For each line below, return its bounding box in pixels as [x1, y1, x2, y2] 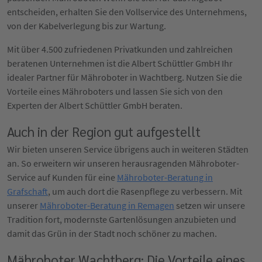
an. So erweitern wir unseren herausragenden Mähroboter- [7, 157, 239, 169]
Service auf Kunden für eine [7, 171, 117, 183]
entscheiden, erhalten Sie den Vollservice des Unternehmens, [7, 5, 247, 18]
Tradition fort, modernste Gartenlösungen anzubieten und [7, 213, 236, 225]
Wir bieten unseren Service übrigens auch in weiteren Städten [7, 143, 249, 155]
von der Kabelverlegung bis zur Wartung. [7, 19, 166, 32]
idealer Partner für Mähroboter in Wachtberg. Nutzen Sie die [7, 71, 242, 83]
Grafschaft [7, 185, 48, 197]
